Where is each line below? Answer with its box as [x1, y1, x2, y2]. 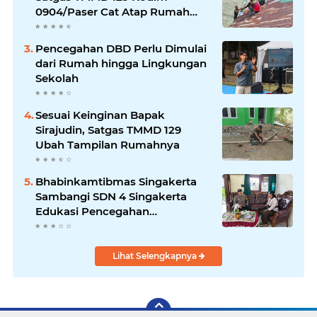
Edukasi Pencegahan [35, 204, 149, 218]
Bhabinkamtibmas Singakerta [35, 174, 197, 188]
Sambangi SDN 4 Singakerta [35, 189, 187, 203]
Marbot [35, 19, 74, 33]
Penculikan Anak [35, 219, 127, 233]
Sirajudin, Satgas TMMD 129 [35, 122, 181, 137]
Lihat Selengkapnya [112, 250, 199, 261]
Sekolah [35, 71, 79, 85]
